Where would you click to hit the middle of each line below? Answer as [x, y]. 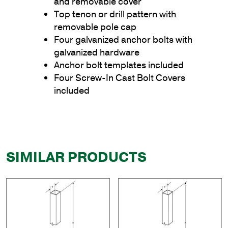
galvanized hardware [97, 52]
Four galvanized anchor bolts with [123, 39]
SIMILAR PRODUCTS [76, 157]
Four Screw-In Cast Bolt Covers [120, 78]
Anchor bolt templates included [119, 65]
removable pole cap [95, 27]
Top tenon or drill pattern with [115, 14]
